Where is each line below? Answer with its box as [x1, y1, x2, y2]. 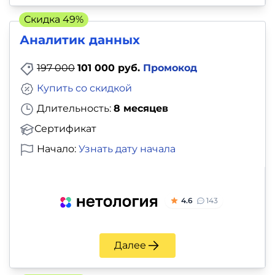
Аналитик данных [20, 33, 140, 48]
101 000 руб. [77, 62, 143, 74]
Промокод [143, 62, 197, 74]
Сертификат [34, 122, 96, 134]
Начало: [34, 142, 79, 155]
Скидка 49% [24, 14, 83, 26]
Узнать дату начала [79, 142, 176, 155]
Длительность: [34, 103, 114, 115]
